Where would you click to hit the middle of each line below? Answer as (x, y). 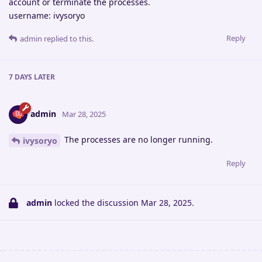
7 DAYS (20, 77)
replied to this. (68, 39)
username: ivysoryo (47, 16)
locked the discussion (96, 203)
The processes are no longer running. (137, 140)
